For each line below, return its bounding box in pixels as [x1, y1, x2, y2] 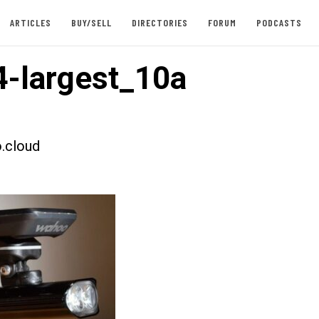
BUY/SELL [70, 16, 112, 28]
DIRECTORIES [131, 16, 188, 28]
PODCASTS [256, 16, 302, 28]
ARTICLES [9, 16, 51, 28]
